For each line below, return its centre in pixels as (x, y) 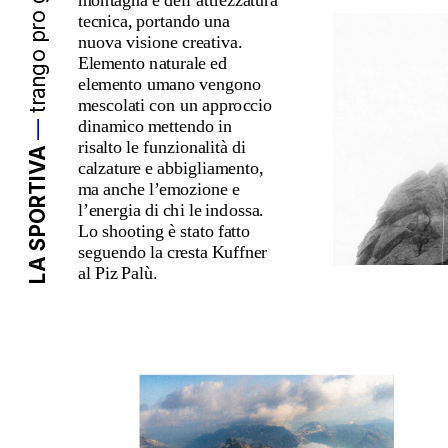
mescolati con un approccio (174, 105)
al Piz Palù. (117, 273)
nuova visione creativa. (161, 42)
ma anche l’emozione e (158, 189)
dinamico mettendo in (154, 126)
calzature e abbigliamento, (170, 168)
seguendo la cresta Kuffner (172, 252)
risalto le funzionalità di (161, 147)
